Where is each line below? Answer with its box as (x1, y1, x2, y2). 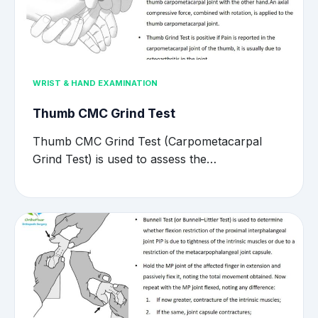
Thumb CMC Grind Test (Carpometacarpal (33, 134, 262, 149)
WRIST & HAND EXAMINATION (33, 77, 158, 88)
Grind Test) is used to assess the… (33, 152, 216, 167)
